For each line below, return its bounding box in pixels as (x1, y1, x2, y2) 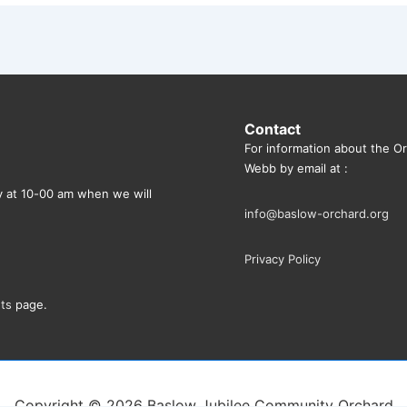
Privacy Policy (244, 252, 321, 266)
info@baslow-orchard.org (244, 206, 389, 221)
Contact (244, 120, 301, 138)
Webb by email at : (244, 161, 348, 175)
